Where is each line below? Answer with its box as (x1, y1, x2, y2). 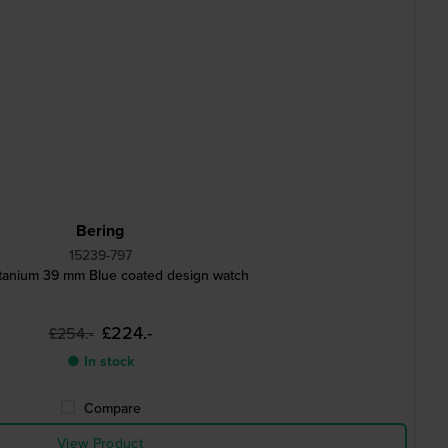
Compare (83, 398, 141, 418)
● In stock (66, 351, 134, 371)
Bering (76, 219, 124, 242)
